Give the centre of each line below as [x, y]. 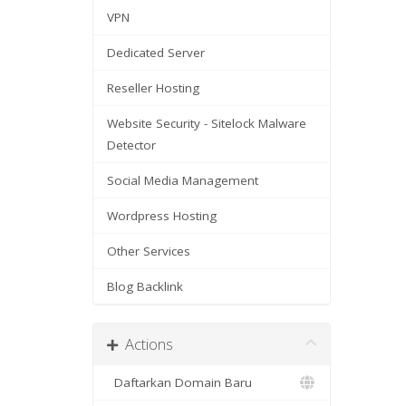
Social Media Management [183, 180]
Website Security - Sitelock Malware [207, 123]
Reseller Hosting [153, 88]
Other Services [149, 251]
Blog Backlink [145, 286]
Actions [145, 344]
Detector [131, 145]
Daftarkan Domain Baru [179, 382]
